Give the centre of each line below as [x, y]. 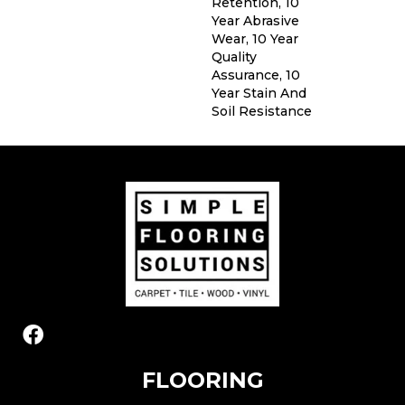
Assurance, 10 [256, 75]
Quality [234, 57]
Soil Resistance [262, 112]
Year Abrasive [255, 21]
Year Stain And [259, 94]
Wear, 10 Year [255, 39]
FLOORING [202, 380]
